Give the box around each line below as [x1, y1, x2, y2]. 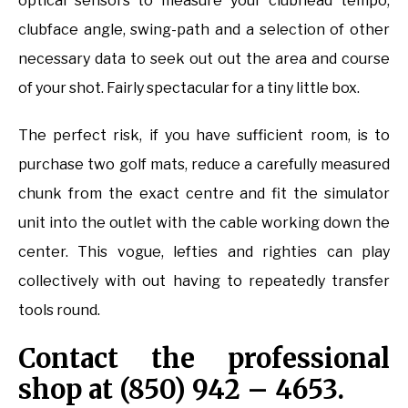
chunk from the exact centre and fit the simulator [18, 185, 390, 203]
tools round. [18, 301, 100, 320]
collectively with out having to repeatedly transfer [18, 272, 390, 291]
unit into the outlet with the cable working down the [18, 214, 390, 232]
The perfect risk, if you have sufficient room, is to [18, 127, 390, 145]
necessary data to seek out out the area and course [18, 50, 390, 68]
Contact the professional [18, 342, 390, 376]
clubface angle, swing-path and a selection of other [18, 21, 390, 39]
